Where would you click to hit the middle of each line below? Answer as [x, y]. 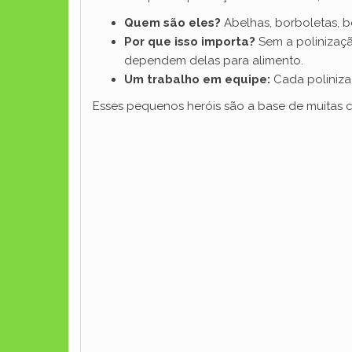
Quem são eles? [172, 23]
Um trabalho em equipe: [197, 79]
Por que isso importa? [190, 42]
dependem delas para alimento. [214, 60]
